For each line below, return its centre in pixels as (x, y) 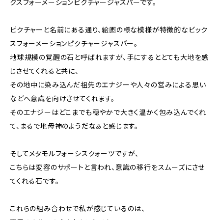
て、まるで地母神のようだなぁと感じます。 (74, 126)
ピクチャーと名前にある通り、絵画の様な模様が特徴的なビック (109, 30)
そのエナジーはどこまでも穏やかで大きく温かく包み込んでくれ (108, 112)
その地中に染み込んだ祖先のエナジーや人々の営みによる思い (108, 85)
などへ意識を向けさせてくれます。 (62, 98)
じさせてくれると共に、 (44, 71)
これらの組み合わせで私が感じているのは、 (78, 208)
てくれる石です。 (35, 181)
